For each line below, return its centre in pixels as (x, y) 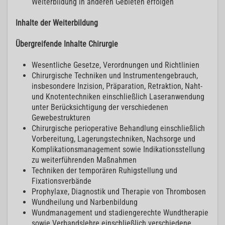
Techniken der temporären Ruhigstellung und (104, 171)
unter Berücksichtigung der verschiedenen (100, 107)
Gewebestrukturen (61, 118)
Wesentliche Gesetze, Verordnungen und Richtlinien (116, 65)
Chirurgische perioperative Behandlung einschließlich (118, 129)
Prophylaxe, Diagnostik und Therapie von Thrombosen (119, 192)
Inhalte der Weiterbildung (57, 23)
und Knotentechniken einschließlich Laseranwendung (118, 97)
